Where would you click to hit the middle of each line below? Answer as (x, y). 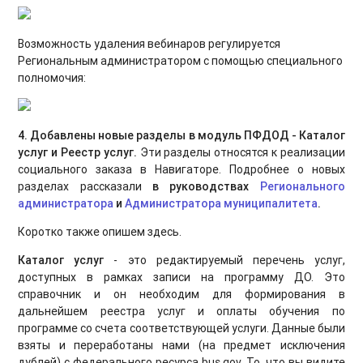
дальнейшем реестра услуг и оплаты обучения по (181, 311)
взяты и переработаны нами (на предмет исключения (181, 345)
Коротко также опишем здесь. (100, 231)
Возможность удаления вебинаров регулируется (149, 43)
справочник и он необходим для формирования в (181, 294)
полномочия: (52, 77)
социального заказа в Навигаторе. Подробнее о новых (181, 169)
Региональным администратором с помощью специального (181, 60)
